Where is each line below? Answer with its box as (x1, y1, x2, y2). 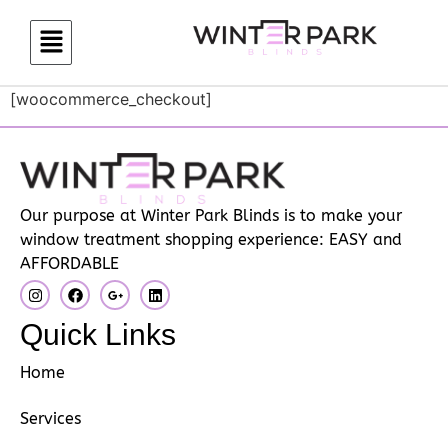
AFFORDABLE (20, 253, 119, 273)
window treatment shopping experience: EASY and (20, 229, 402, 249)
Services (20, 409, 81, 429)
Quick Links (20, 318, 176, 352)
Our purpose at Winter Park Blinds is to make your (20, 205, 402, 225)
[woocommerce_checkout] (10, 89, 212, 110)
